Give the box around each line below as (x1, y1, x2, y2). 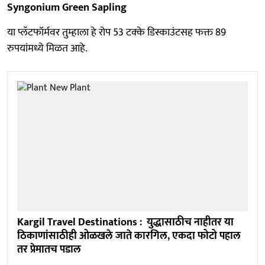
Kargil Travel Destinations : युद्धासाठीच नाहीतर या (17, 213, 234, 231)
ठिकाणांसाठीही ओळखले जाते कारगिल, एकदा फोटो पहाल (17, 227, 241, 245)
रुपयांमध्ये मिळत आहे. (7, 40, 88, 58)
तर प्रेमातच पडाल (17, 240, 81, 258)
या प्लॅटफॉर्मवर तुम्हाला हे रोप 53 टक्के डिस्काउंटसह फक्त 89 (7, 24, 226, 42)
